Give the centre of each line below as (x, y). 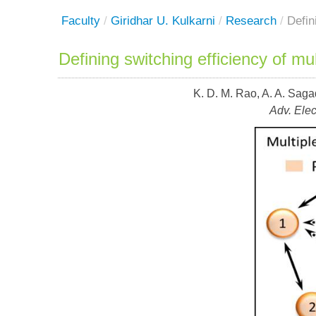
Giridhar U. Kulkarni (163, 21)
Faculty (81, 21)
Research (251, 21)
